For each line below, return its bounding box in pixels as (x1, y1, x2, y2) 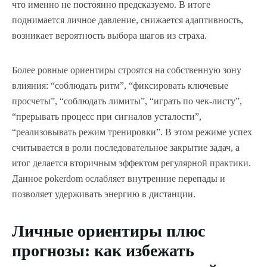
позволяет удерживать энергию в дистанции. (12, 188, 195, 199)
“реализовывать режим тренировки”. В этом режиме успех (12, 126, 252, 137)
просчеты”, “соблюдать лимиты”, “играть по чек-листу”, (12, 95, 242, 106)
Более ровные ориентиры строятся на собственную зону (12, 64, 241, 75)
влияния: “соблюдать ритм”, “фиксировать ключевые (12, 80, 228, 91)
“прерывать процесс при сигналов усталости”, (12, 111, 201, 122)
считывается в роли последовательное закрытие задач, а (12, 142, 240, 153)
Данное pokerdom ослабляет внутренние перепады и (12, 173, 225, 184)
